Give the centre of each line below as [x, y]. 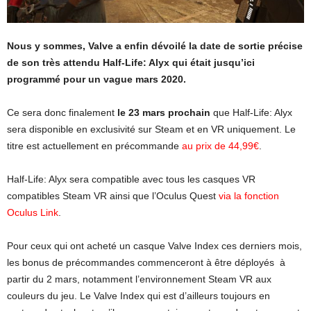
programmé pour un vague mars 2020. [96, 79]
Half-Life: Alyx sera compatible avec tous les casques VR [131, 179]
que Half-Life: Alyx [251, 112]
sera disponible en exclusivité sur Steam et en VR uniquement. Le [151, 129]
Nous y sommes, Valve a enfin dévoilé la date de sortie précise [155, 45]
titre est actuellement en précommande [94, 145]
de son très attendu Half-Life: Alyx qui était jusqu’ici [131, 62]
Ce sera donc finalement [61, 112]
